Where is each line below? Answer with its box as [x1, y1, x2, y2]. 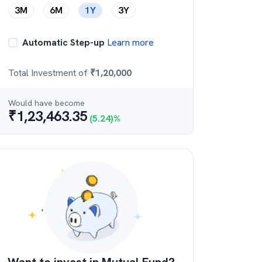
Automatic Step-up [22, 36, 105, 49]
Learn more [105, 36, 154, 49]
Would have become [8, 98, 85, 108]
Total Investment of [8, 67, 90, 79]
